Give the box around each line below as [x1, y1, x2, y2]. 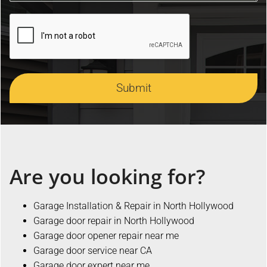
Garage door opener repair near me [33, 229, 179, 241]
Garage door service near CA [33, 244, 152, 256]
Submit [116, 80, 151, 95]
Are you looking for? [10, 162, 205, 190]
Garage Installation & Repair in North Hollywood [33, 200, 234, 212]
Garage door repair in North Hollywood [33, 215, 194, 226]
